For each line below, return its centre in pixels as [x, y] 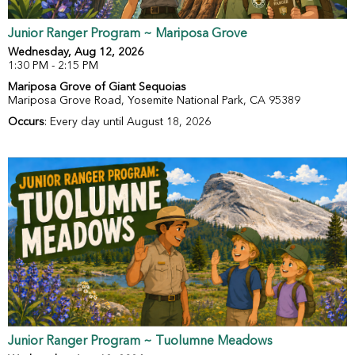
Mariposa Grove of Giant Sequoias [97, 88]
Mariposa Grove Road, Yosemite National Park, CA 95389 [154, 101]
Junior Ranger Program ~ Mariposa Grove [128, 34]
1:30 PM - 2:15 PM [53, 66]
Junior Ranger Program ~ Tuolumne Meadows [140, 342]
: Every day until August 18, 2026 [128, 122]
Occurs [26, 122]
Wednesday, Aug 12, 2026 [76, 53]
